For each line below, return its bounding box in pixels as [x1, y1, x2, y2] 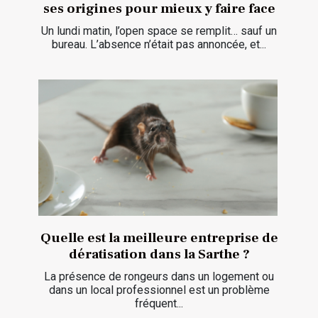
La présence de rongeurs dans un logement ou [44, 270, 274, 284]
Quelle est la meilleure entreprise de [40, 229, 278, 247]
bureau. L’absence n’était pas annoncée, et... [52, 37, 266, 51]
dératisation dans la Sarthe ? [68, 246, 250, 263]
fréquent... [135, 297, 183, 311]
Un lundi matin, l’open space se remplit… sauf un [41, 23, 277, 38]
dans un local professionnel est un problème [48, 283, 270, 297]
